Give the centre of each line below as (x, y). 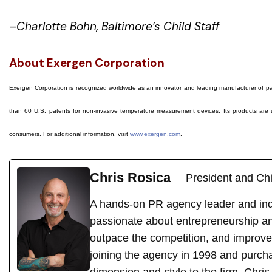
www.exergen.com (155, 134)
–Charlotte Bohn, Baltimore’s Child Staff (114, 27)
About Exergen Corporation (87, 63)
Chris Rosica (130, 178)
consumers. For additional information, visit (70, 134)
